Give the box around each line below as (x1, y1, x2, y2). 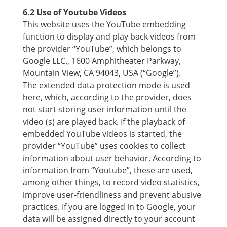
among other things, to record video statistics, (22, 177, 200, 188)
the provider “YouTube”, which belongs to (22, 43, 181, 54)
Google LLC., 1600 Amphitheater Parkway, (22, 55, 181, 66)
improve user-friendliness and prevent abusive (22, 189, 201, 200)
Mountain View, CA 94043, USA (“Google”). (22, 67, 181, 79)
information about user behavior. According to (22, 153, 201, 164)
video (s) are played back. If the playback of (22, 116, 185, 127)
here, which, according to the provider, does (22, 92, 192, 103)
